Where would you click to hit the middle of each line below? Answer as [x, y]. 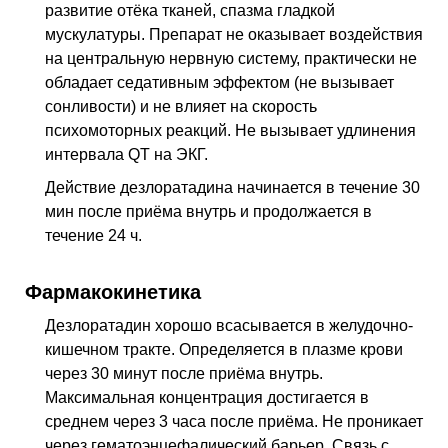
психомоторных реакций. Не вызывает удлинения [230, 130]
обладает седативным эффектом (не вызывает [219, 82]
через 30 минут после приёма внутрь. [184, 374]
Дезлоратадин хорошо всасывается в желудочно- [229, 326]
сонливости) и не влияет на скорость [181, 106]
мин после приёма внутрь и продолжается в [208, 212]
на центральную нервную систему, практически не [231, 58]
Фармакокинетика [113, 292]
